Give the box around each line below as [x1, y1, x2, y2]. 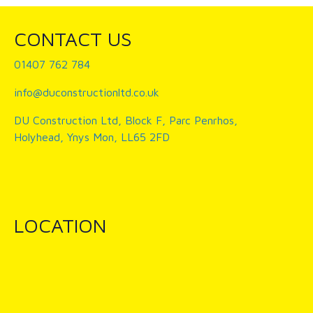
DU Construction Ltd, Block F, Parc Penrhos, [14, 114, 238, 127]
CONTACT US [14, 27, 132, 51]
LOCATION [14, 214, 106, 238]
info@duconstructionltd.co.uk [14, 86, 159, 99]
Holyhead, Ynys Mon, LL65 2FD [14, 131, 170, 144]
